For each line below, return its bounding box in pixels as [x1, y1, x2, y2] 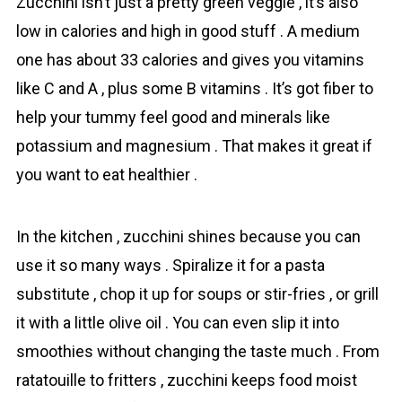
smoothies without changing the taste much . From [15, 342, 380, 361]
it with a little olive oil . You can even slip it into [15, 313, 339, 332]
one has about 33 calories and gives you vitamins [15, 50, 364, 69]
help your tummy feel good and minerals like [15, 108, 330, 127]
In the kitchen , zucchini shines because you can [15, 227, 361, 246]
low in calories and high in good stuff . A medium [15, 22, 360, 40]
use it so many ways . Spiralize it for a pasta [15, 256, 325, 275]
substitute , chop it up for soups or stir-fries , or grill [15, 284, 379, 303]
